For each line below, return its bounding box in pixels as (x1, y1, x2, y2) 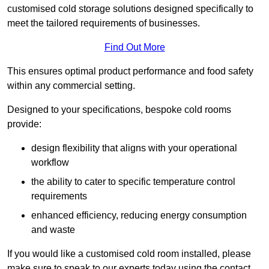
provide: (7, 119, 41, 130)
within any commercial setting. (7, 80, 135, 91)
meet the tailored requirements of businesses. (7, 18, 200, 29)
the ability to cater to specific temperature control (31, 177, 235, 187)
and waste (31, 225, 75, 235)
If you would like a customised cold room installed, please (7, 249, 251, 259)
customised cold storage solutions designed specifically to (7, 4, 253, 14)
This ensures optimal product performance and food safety (7, 66, 253, 77)
